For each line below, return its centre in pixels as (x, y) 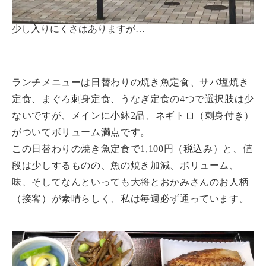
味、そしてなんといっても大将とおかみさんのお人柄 (131, 182)
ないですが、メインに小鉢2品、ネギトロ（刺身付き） (133, 115)
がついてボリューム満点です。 (81, 132)
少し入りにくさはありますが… (78, 28)
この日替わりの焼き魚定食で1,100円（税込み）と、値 (132, 148)
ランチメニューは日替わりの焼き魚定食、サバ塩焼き (131, 82)
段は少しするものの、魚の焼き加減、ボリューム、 (126, 165)
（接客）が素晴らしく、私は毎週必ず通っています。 (131, 198)
